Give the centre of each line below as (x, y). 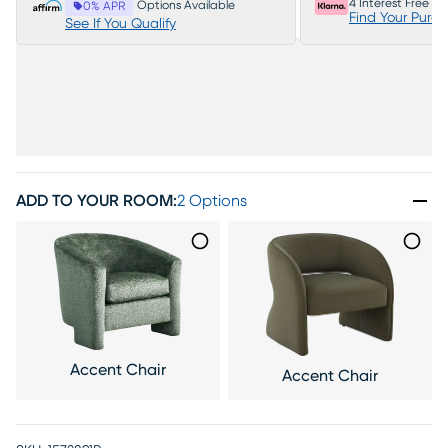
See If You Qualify (120, 24)
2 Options (212, 201)
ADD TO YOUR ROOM (94, 201)
